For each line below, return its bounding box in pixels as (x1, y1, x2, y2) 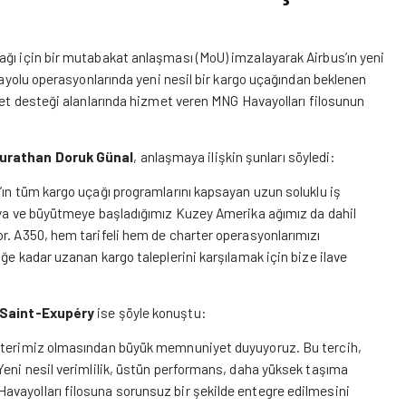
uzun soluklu (253, 182, 327, 199)
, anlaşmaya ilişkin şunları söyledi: (133, 148, 336, 165)
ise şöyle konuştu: (97, 304, 207, 321)
